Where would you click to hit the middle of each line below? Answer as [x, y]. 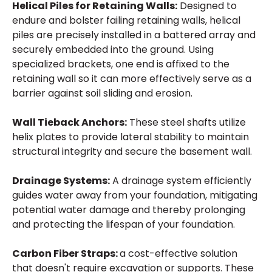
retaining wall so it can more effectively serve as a [132, 79]
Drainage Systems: [61, 181]
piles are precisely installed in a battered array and [134, 35]
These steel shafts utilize [186, 122]
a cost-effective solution [178, 253]
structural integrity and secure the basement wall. [132, 151]
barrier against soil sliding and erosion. [102, 93]
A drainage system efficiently [181, 181]
